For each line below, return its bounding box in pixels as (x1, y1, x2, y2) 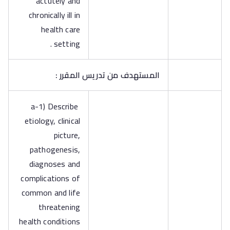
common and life (21, 185, 80, 200)
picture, (53, 127, 80, 143)
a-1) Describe (30, 99, 80, 114)
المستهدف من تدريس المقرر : (55, 67, 160, 83)
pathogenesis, (29, 142, 80, 157)
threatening (39, 199, 80, 215)
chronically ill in (29, 7, 80, 23)
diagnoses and (29, 156, 80, 171)
